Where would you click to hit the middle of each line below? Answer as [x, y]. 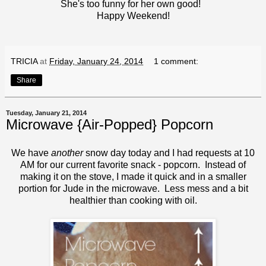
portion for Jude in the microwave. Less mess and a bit [133, 188]
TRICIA [24, 61]
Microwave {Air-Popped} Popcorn [110, 124]
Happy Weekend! [133, 15]
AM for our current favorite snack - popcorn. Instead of [133, 164]
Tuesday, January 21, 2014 [46, 113]
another [67, 153]
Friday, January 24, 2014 [96, 61]
